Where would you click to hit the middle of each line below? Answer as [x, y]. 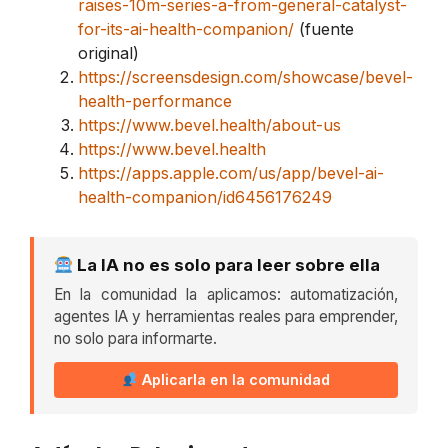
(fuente [324, 29]
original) [108, 53]
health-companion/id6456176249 [205, 197]
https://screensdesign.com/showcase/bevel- [245, 77]
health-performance [155, 101]
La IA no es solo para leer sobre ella [227, 265]
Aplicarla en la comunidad [234, 380]
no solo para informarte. [135, 339]
